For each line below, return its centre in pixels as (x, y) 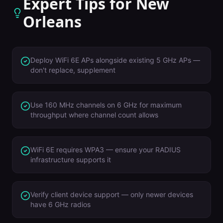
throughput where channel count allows (94, 115)
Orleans (52, 22)
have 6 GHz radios (60, 204)
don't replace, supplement (73, 70)
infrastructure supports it (71, 160)
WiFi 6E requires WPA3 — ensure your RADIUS (106, 150)
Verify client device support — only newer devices (112, 194)
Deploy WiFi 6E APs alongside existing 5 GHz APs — (115, 60)
